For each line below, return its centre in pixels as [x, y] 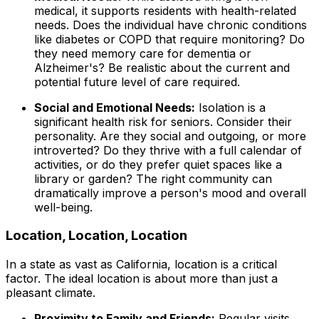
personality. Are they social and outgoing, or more [170, 136]
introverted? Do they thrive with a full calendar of [168, 150]
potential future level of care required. [137, 82]
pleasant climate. [51, 293]
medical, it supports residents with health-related [165, 10]
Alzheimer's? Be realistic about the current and [162, 67]
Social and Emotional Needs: [115, 107]
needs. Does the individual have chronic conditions [171, 25]
